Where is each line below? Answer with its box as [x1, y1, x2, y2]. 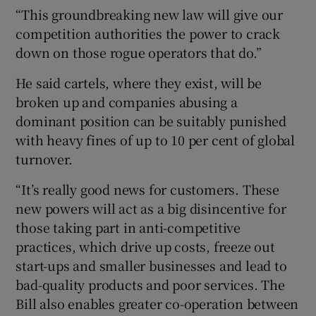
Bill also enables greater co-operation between [16, 293, 299, 312]
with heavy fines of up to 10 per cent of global [16, 130, 296, 149]
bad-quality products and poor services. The [16, 274, 285, 293]
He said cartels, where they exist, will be [16, 73, 262, 92]
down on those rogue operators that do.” [16, 42, 262, 61]
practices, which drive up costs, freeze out [16, 236, 275, 255]
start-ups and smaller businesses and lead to [16, 255, 287, 274]
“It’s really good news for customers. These [16, 179, 279, 198]
